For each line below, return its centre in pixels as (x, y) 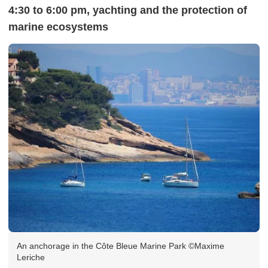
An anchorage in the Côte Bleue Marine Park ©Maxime (121, 246)
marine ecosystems (58, 27)
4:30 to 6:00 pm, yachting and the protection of (128, 10)
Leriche (31, 257)
